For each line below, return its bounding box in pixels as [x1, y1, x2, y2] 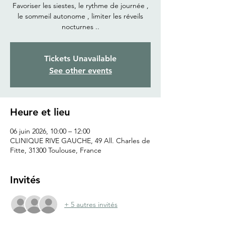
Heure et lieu [10, 106, 70, 119]
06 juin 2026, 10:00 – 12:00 [10, 127, 90, 136]
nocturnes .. [61, 22, 99, 32]
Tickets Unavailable [44, 54, 117, 64]
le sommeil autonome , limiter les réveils [18, 12, 143, 21]
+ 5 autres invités [64, 199, 118, 209]
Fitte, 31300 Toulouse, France [10, 146, 101, 155]
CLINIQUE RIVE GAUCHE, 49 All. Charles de [10, 136, 150, 146]
